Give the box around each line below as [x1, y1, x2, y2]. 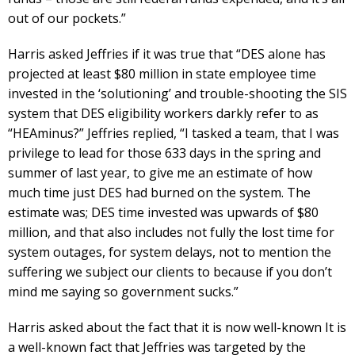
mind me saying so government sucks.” [8, 283, 239, 301]
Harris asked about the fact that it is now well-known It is [8, 319, 346, 337]
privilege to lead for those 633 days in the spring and [8, 144, 321, 162]
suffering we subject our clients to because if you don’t [8, 263, 332, 281]
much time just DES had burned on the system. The [8, 184, 311, 202]
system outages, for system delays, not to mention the [8, 243, 331, 261]
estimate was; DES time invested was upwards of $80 [8, 204, 319, 222]
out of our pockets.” [8, 10, 126, 28]
